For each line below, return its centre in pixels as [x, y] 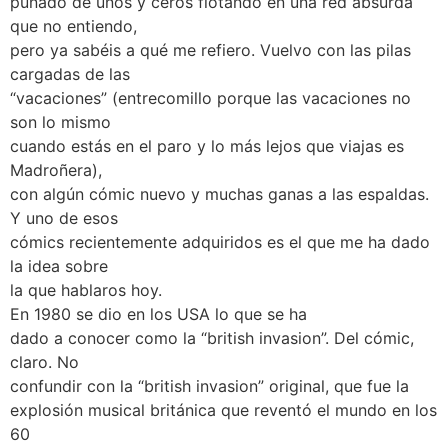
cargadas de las [70, 73]
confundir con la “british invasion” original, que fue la [209, 385]
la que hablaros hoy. [86, 289]
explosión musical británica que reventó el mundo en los [223, 409]
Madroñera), [56, 169]
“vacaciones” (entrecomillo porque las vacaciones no [210, 97]
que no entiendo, [73, 25]
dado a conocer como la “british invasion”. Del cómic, [212, 337]
